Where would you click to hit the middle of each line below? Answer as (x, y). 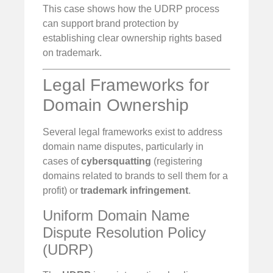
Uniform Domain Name (116, 215)
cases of (62, 161)
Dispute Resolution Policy (124, 232)
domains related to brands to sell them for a (135, 176)
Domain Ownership (116, 105)
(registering (177, 161)
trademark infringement (134, 191)
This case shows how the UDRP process (131, 9)
